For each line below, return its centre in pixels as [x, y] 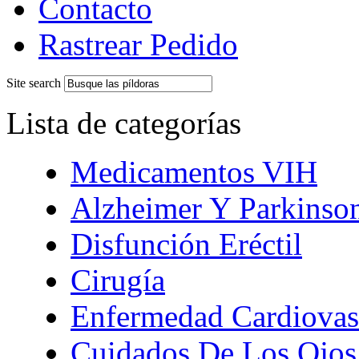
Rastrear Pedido [138, 44]
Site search [34, 83]
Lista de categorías [124, 123]
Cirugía [118, 280]
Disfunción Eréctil [186, 244]
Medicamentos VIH [194, 171]
